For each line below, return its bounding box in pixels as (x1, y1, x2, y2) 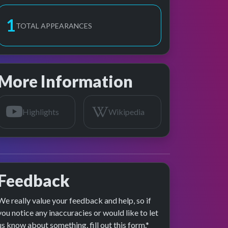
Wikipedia (108, 107, 145, 117)
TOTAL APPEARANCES (16, 21, 92, 30)
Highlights (22, 107, 59, 117)
